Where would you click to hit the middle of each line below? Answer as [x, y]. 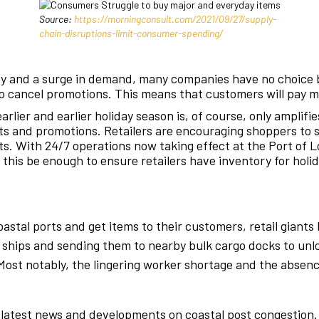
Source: [56, 19]
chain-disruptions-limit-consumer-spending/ [131, 33]
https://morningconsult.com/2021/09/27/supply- [175, 19]
